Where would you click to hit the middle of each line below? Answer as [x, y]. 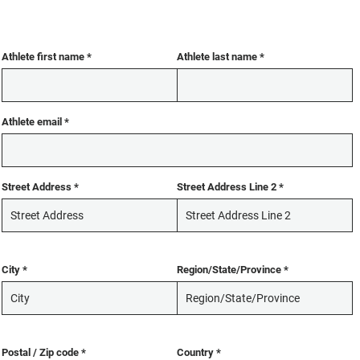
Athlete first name [43, 57]
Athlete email [32, 122]
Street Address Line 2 [227, 187]
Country [195, 352]
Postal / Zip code [40, 352]
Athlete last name [217, 57]
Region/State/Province [229, 270]
